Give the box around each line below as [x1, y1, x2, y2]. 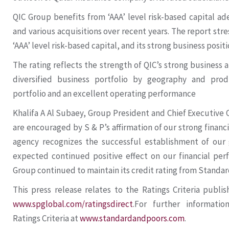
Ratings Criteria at [13, 213, 80, 224]
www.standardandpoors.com [80, 213, 185, 224]
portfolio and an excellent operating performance [13, 88, 196, 100]
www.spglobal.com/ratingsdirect [13, 198, 133, 210]
